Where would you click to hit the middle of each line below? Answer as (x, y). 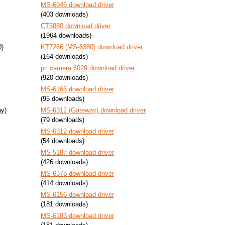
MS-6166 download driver (77, 89)
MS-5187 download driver (77, 152)
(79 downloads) (63, 120)
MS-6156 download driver (77, 195)
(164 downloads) (64, 57)
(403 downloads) (64, 14)
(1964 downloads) (66, 35)
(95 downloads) (63, 99)
